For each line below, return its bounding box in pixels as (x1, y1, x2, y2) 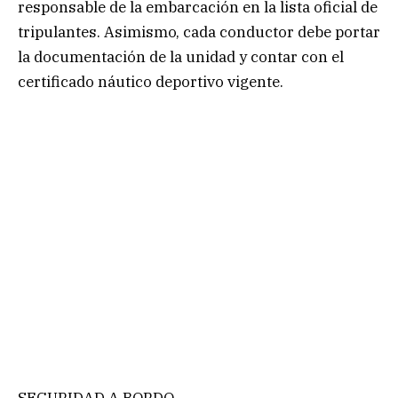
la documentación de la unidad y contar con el (18, 47, 344, 68)
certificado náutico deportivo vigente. (18, 72, 283, 92)
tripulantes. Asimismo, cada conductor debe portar (18, 22, 380, 43)
